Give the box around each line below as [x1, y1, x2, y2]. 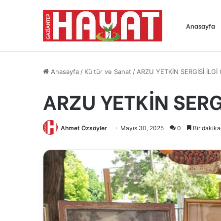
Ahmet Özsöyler [61, 124, 107, 132]
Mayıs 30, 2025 [120, 124, 164, 132]
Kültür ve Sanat [84, 68, 131, 75]
